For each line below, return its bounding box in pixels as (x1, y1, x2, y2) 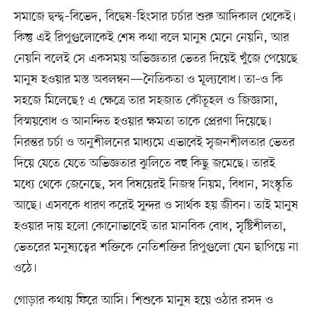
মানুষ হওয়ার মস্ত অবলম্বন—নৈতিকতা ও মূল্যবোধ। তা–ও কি (13, 71, 283, 89)
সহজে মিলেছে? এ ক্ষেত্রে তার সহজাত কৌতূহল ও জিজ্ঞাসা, (13, 92, 278, 110)
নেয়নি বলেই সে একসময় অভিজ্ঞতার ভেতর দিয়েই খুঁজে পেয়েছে (13, 50, 298, 68)
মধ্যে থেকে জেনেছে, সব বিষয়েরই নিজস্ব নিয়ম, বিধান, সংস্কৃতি (13, 176, 293, 194)
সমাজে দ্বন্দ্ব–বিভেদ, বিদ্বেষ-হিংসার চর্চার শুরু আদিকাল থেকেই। (13, 8, 296, 26)
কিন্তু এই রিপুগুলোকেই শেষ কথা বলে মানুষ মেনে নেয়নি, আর (13, 29, 289, 47)
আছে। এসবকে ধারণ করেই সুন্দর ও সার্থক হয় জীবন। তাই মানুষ (13, 197, 298, 214)
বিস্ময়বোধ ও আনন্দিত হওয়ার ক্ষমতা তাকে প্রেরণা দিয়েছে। (13, 113, 272, 131)
